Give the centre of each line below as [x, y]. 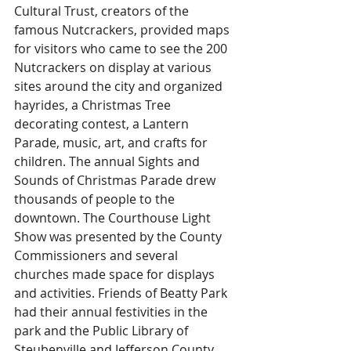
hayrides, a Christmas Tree [94, 105]
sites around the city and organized [120, 87]
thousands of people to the [96, 199]
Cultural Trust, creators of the [103, 11]
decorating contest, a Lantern [103, 124]
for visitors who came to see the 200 [122, 49]
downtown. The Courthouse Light [114, 218]
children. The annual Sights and [109, 162]
